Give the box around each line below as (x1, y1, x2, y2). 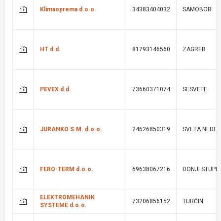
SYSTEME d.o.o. (40, 202, 87, 209)
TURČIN (183, 198, 203, 205)
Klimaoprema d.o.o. (40, 6, 96, 13)
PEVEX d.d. (40, 86, 71, 93)
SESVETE (183, 86, 207, 93)
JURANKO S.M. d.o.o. (40, 126, 102, 133)
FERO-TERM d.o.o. (40, 166, 93, 173)
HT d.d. (40, 46, 61, 53)
